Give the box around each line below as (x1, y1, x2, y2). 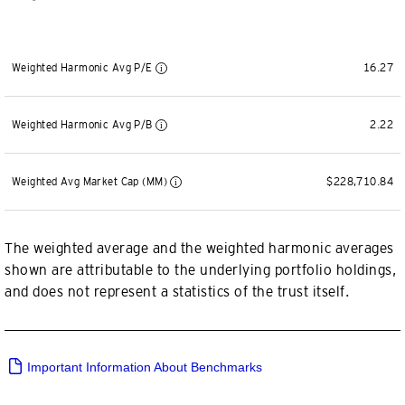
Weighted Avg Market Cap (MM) (12, 175, 171, 188)
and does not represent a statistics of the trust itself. (5, 284, 349, 299)
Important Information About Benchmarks (24, 360, 262, 374)
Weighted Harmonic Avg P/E (12, 61, 156, 74)
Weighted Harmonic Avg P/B (12, 118, 156, 131)
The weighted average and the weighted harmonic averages (5, 240, 394, 256)
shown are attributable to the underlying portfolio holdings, (5, 262, 396, 278)
